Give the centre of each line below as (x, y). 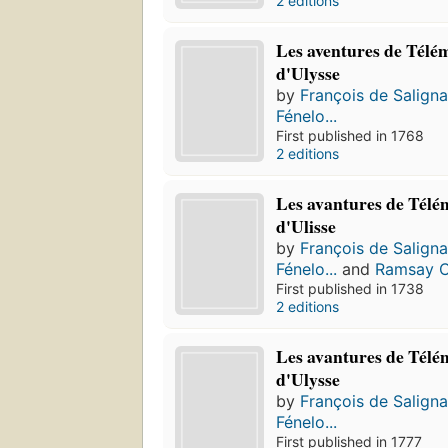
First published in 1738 (350, 289)
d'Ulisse (306, 226)
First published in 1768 (350, 136)
